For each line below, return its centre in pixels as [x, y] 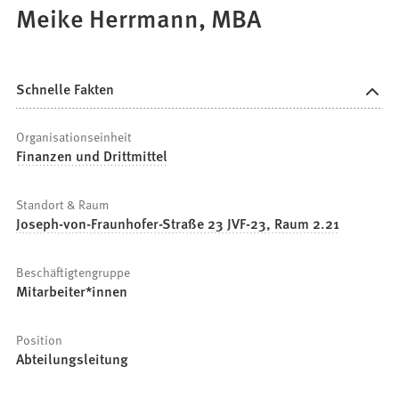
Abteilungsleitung [73, 359]
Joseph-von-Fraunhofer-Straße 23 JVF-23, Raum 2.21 [178, 224]
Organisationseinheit [74, 137]
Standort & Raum [63, 204]
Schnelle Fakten [65, 88]
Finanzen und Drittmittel [92, 156]
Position [40, 340]
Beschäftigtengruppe [73, 272]
